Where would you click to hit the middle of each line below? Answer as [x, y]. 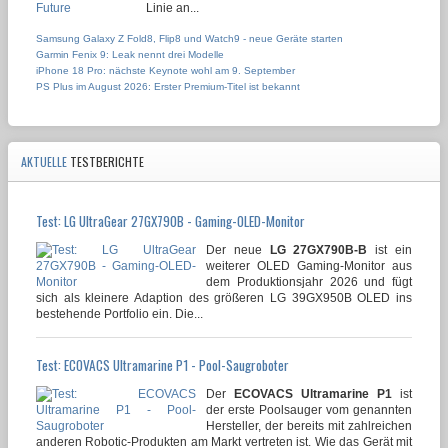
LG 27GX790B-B [318, 249]
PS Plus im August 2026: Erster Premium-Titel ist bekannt [168, 86]
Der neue [238, 249]
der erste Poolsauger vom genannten [309, 409]
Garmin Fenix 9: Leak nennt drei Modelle [130, 54]
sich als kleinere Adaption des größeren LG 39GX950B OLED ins [224, 297]
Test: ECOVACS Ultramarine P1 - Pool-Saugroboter [162, 364]
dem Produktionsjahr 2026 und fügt [309, 281]
